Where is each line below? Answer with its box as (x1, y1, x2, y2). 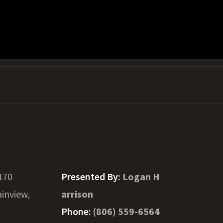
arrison (61, 188, 93, 200)
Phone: (61, 205, 93, 218)
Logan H (122, 170, 160, 183)
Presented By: (61, 170, 122, 183)
